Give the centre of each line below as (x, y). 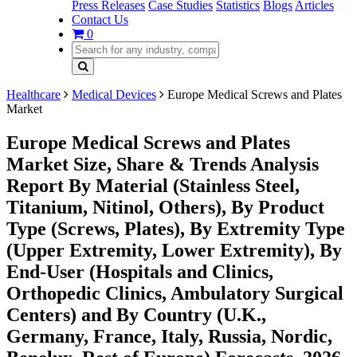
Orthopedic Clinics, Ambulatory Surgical (175, 293)
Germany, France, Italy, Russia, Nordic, (169, 336)
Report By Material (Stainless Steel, (153, 185)
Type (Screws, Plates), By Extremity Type (176, 228)
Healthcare (33, 94)
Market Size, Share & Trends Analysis (163, 164)
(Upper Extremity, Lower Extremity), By (174, 250)
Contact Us (100, 20)
